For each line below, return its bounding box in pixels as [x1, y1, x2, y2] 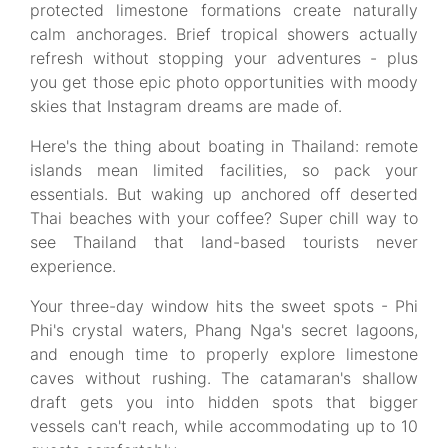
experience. [30, 256, 116, 276]
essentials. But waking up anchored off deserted [30, 184, 418, 204]
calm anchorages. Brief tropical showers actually [30, 24, 418, 44]
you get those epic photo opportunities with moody [30, 72, 418, 92]
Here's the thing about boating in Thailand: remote [30, 136, 418, 156]
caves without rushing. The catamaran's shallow [30, 368, 418, 388]
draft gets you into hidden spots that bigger [30, 392, 418, 412]
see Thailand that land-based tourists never [30, 232, 418, 252]
